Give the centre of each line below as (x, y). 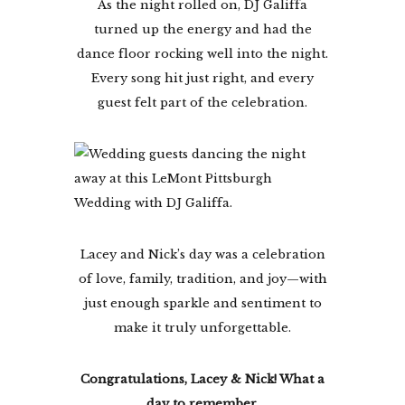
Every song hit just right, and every (202, 78)
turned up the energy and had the (202, 29)
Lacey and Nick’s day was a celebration (202, 254)
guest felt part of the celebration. (202, 102)
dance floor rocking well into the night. (202, 53)
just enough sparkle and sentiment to (202, 303)
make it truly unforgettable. (202, 327)
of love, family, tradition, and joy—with (202, 278)
